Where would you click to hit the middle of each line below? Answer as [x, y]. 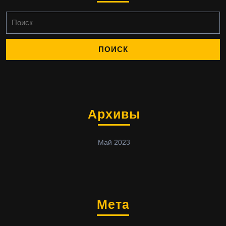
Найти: [17, 16]
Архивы [114, 114]
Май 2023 [114, 142]
